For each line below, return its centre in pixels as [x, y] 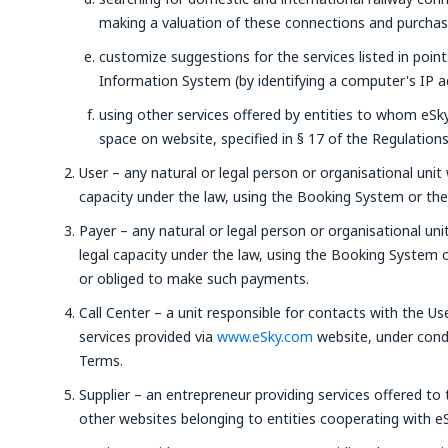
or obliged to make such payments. [194, 278]
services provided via [148, 336]
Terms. [101, 360]
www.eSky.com [265, 336]
